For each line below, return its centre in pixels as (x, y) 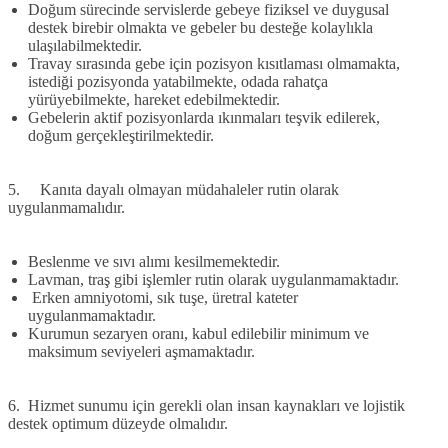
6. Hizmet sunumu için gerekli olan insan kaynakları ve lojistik (206, 405)
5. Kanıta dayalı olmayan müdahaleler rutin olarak (173, 189)
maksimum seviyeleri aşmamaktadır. (143, 351)
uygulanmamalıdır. (70, 207)
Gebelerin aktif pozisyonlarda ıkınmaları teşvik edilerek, (204, 117)
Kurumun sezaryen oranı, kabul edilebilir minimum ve (198, 333)
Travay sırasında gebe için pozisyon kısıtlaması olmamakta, (214, 63)
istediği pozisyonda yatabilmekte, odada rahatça (178, 81)
